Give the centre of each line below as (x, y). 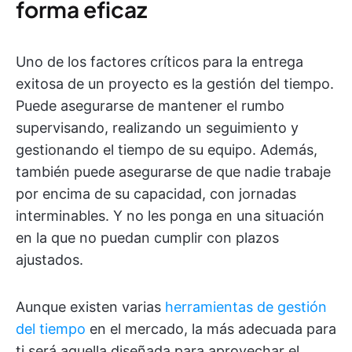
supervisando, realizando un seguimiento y (157, 128)
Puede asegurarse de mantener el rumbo (150, 106)
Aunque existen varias (90, 307)
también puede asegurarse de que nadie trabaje (173, 172)
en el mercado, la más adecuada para (211, 329)
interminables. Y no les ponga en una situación (170, 216)
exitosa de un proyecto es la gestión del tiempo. (175, 84)
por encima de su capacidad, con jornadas (156, 194)
